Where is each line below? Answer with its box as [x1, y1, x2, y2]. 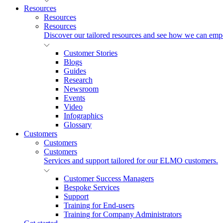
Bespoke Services [64, 183, 119, 192]
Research [64, 76, 93, 84]
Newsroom [64, 85, 99, 93]
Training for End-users [64, 201, 134, 210]
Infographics [64, 111, 103, 120]
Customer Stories [64, 49, 117, 57]
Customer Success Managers [64, 174, 154, 183]
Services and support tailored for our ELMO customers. [44, 156, 218, 165]
